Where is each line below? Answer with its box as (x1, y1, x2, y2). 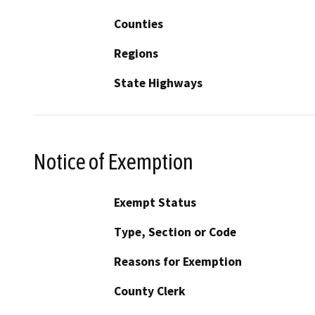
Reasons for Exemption (114, 254, 242, 270)
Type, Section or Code (114, 224, 236, 240)
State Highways (114, 75, 202, 91)
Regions (114, 45, 158, 61)
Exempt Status (114, 195, 196, 211)
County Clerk (114, 283, 186, 300)
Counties (114, 15, 163, 32)
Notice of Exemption (33, 148, 193, 174)
